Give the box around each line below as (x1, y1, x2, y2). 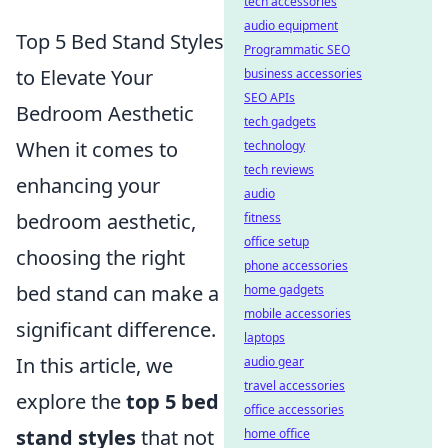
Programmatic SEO (244, 41, 350, 58)
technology (244, 137, 305, 154)
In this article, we (16, 352, 173, 379)
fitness (244, 209, 281, 226)
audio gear (244, 353, 304, 370)
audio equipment (244, 17, 338, 34)
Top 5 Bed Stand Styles (16, 28, 224, 55)
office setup (244, 233, 309, 250)
